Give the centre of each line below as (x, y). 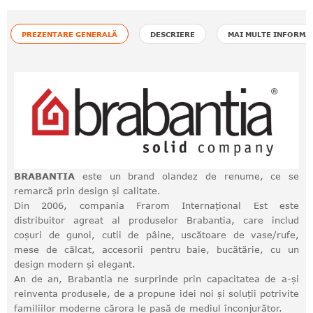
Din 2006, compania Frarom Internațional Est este (156, 206)
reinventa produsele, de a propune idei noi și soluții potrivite (156, 294)
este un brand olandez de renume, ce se (187, 176)
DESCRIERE (173, 34)
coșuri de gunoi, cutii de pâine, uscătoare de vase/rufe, (156, 235)
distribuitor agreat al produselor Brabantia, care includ (156, 220)
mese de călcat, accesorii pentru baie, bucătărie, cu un (156, 250)
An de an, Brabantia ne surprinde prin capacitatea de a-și (156, 279)
